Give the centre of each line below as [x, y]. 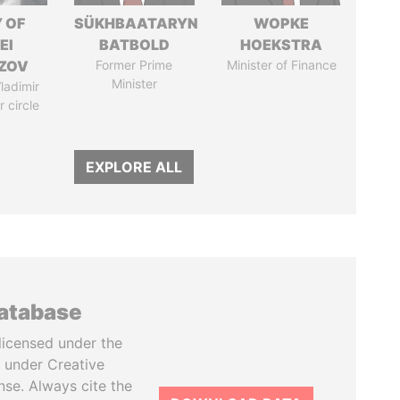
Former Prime [134, 65]
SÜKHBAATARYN [136, 23]
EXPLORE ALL [134, 167]
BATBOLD [134, 45]
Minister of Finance [281, 65]
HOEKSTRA [282, 45]
